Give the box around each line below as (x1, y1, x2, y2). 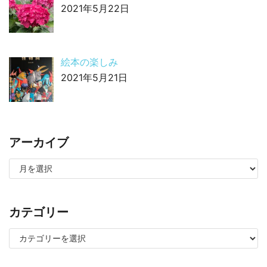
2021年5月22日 (61, 2, 129, 15)
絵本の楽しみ (61, 55, 118, 68)
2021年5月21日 (61, 71, 128, 83)
